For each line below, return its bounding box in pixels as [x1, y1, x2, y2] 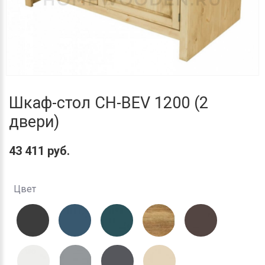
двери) [9, 112, 59, 131]
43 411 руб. [9, 144, 70, 158]
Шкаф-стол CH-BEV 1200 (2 [9, 93, 208, 112]
